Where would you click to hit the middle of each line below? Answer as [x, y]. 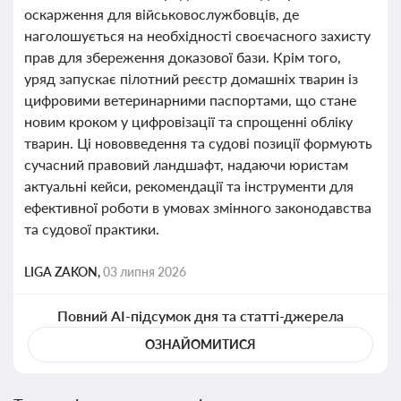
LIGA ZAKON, [64, 272]
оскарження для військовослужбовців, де [162, 14]
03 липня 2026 [145, 272]
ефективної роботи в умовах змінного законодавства [198, 207]
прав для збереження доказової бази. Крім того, [183, 57]
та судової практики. [92, 229]
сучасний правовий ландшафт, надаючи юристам [186, 164]
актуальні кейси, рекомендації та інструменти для [189, 186]
